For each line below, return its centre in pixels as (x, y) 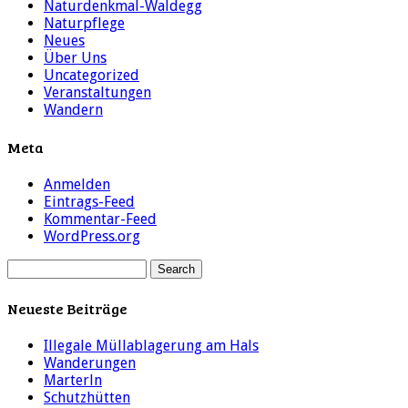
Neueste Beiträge (67, 308)
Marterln (73, 380)
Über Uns (75, 57)
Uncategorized (92, 75)
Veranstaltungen (97, 92)
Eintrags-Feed (89, 202)
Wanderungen (90, 362)
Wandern (73, 109)
